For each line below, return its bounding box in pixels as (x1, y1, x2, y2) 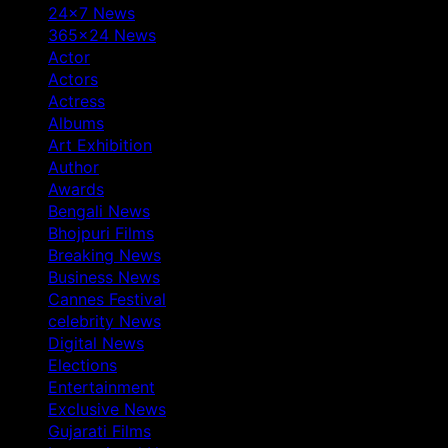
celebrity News (48, 310, 161, 331)
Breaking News (48, 244, 161, 265)
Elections (48, 354, 117, 375)
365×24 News (48, 24, 156, 45)
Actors (48, 68, 98, 89)
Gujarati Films (48, 420, 151, 441)
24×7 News (48, 2, 135, 23)
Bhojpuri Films (48, 222, 154, 243)
